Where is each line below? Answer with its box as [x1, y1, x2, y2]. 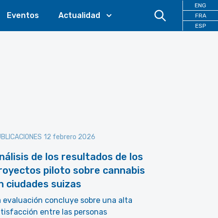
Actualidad [58, 11, 100, 20]
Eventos [6, 11, 39, 20]
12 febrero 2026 [44, 133, 95, 141]
